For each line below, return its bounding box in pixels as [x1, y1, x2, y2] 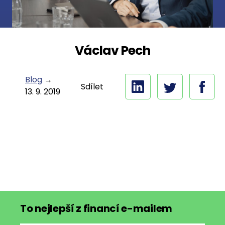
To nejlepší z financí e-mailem [20, 201, 172, 215]
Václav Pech [75, 42, 150, 59]
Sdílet [81, 80, 103, 92]
